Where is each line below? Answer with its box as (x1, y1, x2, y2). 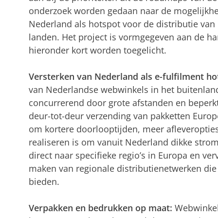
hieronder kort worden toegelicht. (28, 44, 166, 56)
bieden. (28, 175, 59, 187)
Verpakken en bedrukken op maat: (28, 201, 175, 214)
